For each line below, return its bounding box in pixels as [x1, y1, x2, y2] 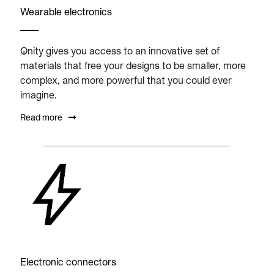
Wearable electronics [20, 6, 112, 17]
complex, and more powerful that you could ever [20, 74, 232, 86]
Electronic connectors [20, 256, 116, 267]
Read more [20, 112, 62, 122]
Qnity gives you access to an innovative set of [20, 45, 220, 56]
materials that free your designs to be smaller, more [20, 59, 246, 71]
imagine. [20, 89, 57, 100]
